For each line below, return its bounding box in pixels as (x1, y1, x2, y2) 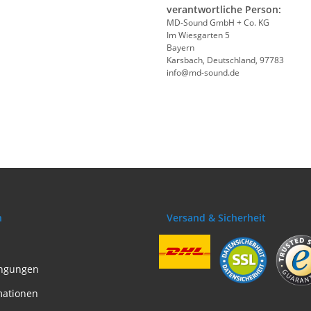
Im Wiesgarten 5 (167, 29, 230, 41)
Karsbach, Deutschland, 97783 (167, 54, 284, 66)
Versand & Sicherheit (167, 211, 266, 224)
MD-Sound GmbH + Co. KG (167, 17, 269, 28)
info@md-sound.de (167, 67, 239, 78)
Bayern (167, 42, 194, 53)
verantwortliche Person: (167, 3, 281, 16)
